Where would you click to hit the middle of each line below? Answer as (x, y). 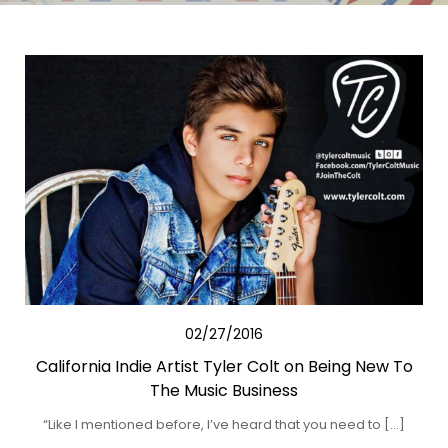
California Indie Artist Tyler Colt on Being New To (224, 366)
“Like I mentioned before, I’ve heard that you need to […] (224, 424)
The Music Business (224, 390)
